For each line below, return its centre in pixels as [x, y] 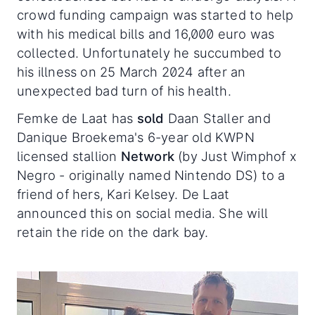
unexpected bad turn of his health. [124, 90]
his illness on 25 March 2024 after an [131, 71]
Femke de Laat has [77, 118]
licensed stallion [69, 156]
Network [148, 156]
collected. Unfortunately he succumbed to [149, 52]
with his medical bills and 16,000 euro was [146, 33]
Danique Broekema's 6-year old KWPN [136, 137]
